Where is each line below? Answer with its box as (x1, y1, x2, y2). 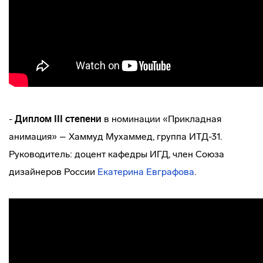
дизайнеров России (9, 166, 97, 177)
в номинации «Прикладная (102, 113, 221, 124)
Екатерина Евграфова (97, 166, 194, 177)
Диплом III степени (15, 113, 102, 124)
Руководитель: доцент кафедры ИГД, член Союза (9, 149, 224, 160)
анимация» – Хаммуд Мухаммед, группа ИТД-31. (9, 131, 222, 142)
